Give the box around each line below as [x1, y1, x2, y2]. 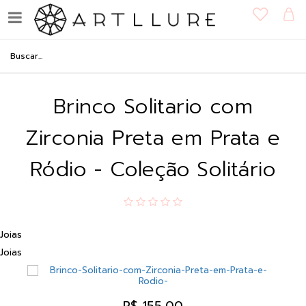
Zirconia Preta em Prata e [25, 122, 281, 154]
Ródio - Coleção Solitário [30, 154, 276, 185]
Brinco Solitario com [53, 91, 253, 122]
